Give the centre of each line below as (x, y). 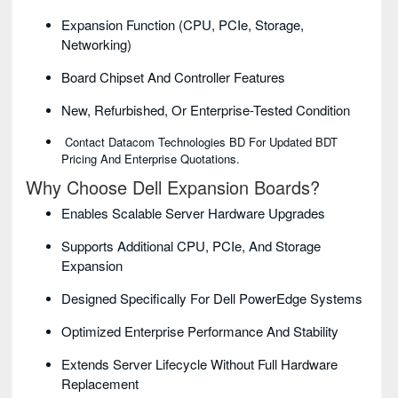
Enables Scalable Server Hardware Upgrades (193, 213)
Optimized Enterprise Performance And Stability (200, 331)
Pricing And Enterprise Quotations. (151, 159)
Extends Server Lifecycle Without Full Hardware (199, 364)
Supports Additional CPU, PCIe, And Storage (191, 246)
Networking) (96, 44)
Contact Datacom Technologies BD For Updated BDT (199, 142)
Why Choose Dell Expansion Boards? (173, 187)
